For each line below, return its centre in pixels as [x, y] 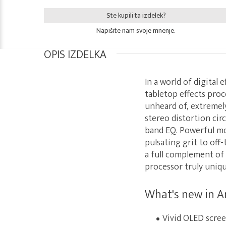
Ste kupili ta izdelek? [136, 15]
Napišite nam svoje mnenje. [136, 31]
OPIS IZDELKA [75, 55]
